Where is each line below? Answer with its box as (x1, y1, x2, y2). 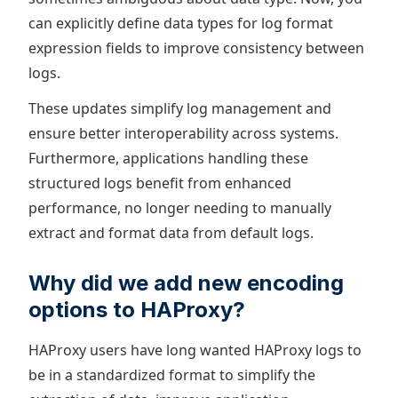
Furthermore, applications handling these (28, 148, 308, 168)
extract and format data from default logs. (28, 223, 314, 243)
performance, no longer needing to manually (28, 198, 331, 218)
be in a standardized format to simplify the (28, 365, 315, 385)
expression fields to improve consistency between (28, 38, 364, 58)
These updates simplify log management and (28, 99, 331, 118)
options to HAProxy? (28, 297, 245, 322)
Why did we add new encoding (28, 270, 344, 296)
